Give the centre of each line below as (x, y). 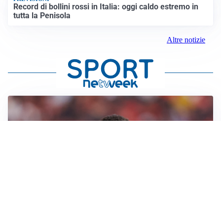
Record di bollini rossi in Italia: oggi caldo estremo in (106, 6)
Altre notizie (186, 39)
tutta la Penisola (42, 15)
